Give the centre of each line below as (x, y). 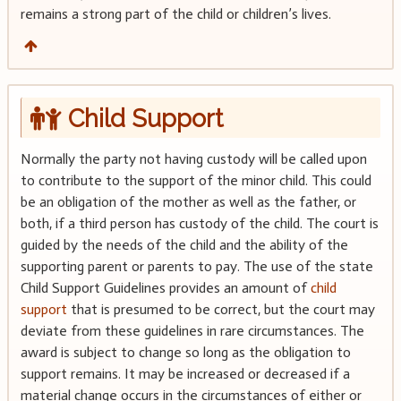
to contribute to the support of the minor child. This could (196, 181)
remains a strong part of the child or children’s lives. (175, 13)
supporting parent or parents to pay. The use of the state (196, 267)
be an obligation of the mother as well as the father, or (188, 202)
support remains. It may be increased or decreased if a (185, 374)
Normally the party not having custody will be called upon (193, 159)
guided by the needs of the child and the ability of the (184, 245)
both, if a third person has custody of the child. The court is (199, 224)
